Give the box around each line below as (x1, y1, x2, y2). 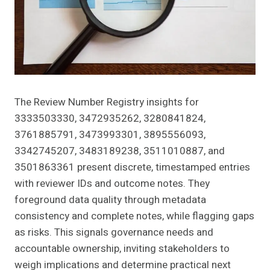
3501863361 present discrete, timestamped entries (14, 160, 250, 175)
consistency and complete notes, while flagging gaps (14, 209, 254, 224)
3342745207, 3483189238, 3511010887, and (14, 143, 225, 159)
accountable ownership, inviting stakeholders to (14, 241, 230, 257)
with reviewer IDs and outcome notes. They (14, 176, 210, 192)
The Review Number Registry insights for (14, 95, 199, 110)
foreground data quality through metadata (14, 192, 206, 208)
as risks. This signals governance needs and (14, 225, 213, 240)
